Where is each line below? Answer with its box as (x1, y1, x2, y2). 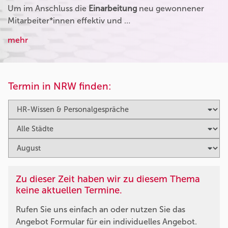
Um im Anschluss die (8, 3, 89, 13)
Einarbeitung (89, 3, 137, 13)
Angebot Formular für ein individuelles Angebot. (16, 216, 197, 226)
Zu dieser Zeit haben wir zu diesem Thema (16, 173, 200, 185)
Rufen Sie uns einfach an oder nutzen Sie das (16, 204, 185, 214)
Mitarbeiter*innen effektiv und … (8, 15, 130, 25)
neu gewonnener (137, 3, 204, 13)
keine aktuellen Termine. (16, 184, 122, 196)
